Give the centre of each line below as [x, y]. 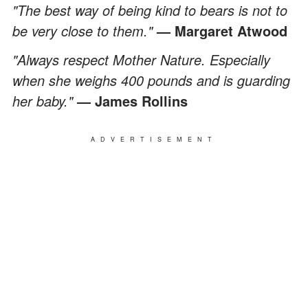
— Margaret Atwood [222, 30]
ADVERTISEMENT [154, 139]
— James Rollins [132, 100]
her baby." [45, 100]
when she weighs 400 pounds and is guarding [151, 80]
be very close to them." [85, 30]
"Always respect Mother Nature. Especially [141, 59]
